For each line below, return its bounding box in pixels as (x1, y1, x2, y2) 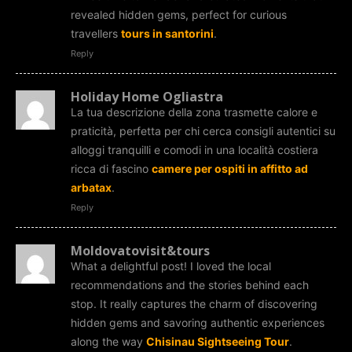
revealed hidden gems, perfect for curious (71, 7, 287, 21)
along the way (71, 334, 146, 348)
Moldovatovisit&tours (71, 241, 210, 259)
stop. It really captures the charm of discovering (71, 296, 317, 310)
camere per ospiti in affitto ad (152, 161, 308, 175)
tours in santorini (121, 26, 214, 40)
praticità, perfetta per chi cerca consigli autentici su (71, 123, 335, 137)
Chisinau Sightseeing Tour (146, 334, 289, 348)
